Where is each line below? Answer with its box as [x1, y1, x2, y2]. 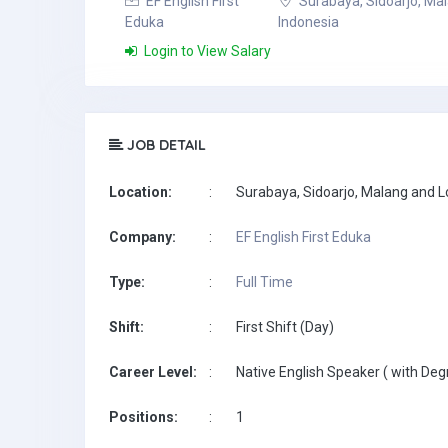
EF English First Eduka [236, 229, 371, 245]
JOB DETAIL [123, 136, 206, 154]
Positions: [109, 409, 178, 425]
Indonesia [277, 14, 339, 30]
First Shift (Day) [236, 319, 334, 335]
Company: [109, 229, 176, 245]
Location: [109, 184, 172, 200]
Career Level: [109, 364, 197, 380]
